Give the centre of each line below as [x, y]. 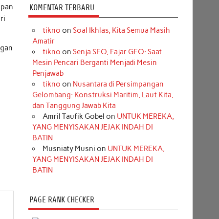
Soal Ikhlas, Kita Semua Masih [121, 31]
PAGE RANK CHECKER [62, 200]
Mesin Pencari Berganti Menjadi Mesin [94, 63]
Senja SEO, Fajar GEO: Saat [117, 52]
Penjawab [48, 74]
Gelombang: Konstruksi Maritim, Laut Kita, [103, 95]
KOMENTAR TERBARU [62, 7]
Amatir [43, 41]
